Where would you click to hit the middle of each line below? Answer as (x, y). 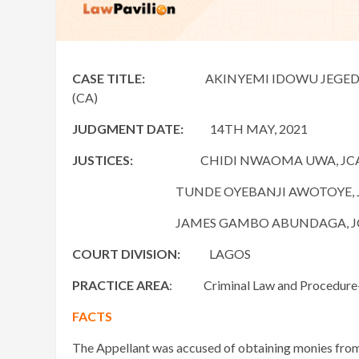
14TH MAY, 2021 (247, 129)
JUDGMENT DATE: (129, 129)
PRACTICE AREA (121, 285)
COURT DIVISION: (126, 254)
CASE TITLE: (109, 79)
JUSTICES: (103, 160)
